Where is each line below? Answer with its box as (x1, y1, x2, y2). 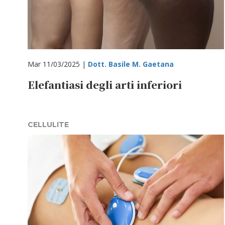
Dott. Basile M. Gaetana (88, 59, 174, 69)
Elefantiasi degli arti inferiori (28, 77, 182, 92)
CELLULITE (28, 120, 69, 129)
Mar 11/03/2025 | (28, 59, 88, 69)
